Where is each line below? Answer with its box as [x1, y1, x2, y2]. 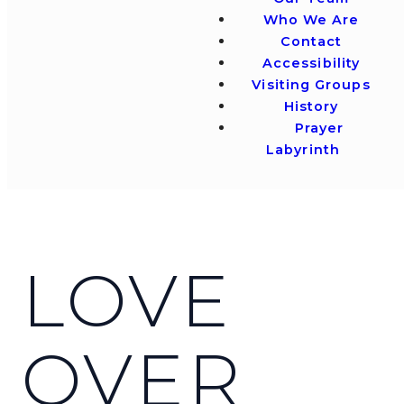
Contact [280, 33, 343, 50]
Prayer [294, 120, 344, 136]
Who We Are [262, 12, 360, 28]
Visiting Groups [252, 77, 371, 93]
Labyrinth [266, 142, 340, 158]
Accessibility [262, 55, 361, 71]
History [283, 98, 339, 115]
